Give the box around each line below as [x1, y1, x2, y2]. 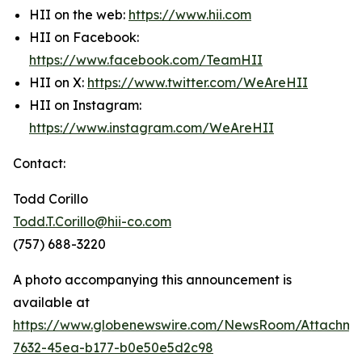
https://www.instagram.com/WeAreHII [29, 120, 274, 137]
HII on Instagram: [29, 97, 141, 114]
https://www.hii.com [128, 6, 251, 23]
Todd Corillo [13, 191, 88, 208]
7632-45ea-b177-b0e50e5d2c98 [13, 339, 213, 356]
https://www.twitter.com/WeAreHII [87, 74, 308, 91]
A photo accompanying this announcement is [13, 271, 292, 288]
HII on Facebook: [29, 29, 139, 46]
